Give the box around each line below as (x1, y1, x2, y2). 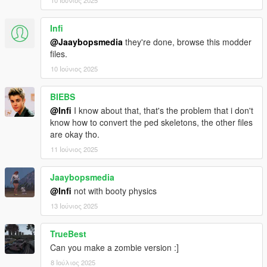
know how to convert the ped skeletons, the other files (50, 116, 253, 129)
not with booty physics (72, 185, 157, 197)
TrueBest (50, 228, 86, 240)
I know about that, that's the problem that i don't (72, 104, 253, 117)
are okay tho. (50, 128, 100, 141)
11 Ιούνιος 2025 (51, 144, 98, 154)
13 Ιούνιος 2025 (51, 201, 98, 211)
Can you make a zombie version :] (50, 241, 179, 254)
